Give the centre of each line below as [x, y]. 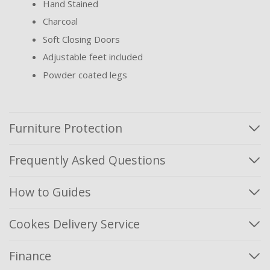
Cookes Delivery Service [74, 224]
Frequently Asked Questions [87, 160]
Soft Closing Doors [81, 39]
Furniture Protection [66, 128]
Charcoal [60, 21]
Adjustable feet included [93, 57]
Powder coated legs [85, 74]
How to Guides [50, 192]
